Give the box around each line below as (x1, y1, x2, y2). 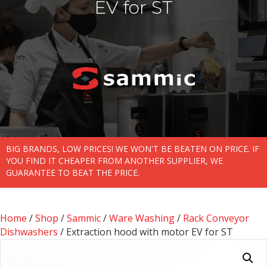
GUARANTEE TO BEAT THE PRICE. (6, 166, 139, 178)
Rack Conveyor (183, 211, 249, 225)
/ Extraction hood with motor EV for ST (58, 225, 233, 238)
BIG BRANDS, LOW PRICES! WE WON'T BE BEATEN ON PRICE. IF (6, 142, 259, 154)
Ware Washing (109, 211, 175, 225)
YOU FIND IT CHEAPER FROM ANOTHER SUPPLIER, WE (6, 154, 223, 166)
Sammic (67, 211, 101, 225)
